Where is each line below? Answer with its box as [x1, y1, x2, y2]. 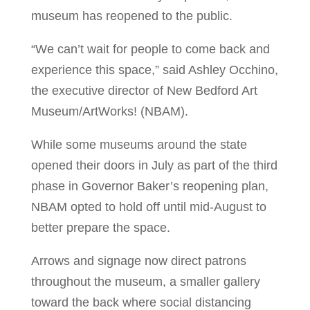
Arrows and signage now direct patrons [30, 253, 246, 268]
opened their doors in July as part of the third [30, 158, 277, 172]
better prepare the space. [30, 220, 170, 235]
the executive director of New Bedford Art [30, 83, 257, 98]
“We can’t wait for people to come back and [30, 42, 270, 56]
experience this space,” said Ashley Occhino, [30, 62, 278, 77]
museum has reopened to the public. [30, 8, 232, 23]
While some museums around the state [30, 137, 247, 152]
